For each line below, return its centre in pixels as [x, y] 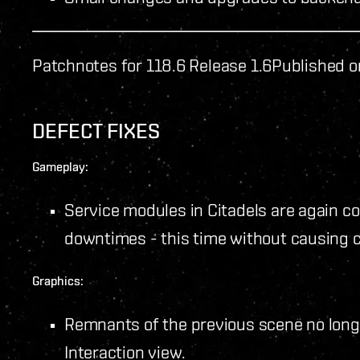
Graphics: [58, 280]
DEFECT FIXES [96, 131]
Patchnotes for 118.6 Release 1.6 [152, 65]
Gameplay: [60, 166]
